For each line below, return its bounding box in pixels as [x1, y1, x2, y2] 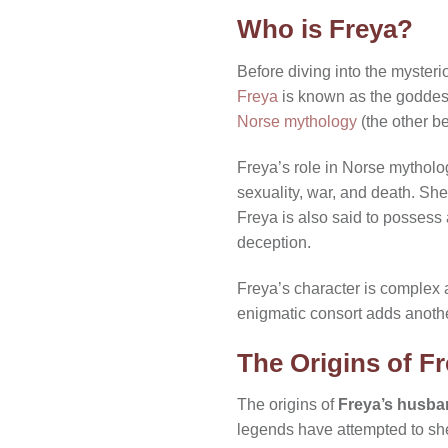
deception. [237, 233, 311, 251]
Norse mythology [237, 113, 357, 131]
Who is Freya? [237, 15, 413, 44]
